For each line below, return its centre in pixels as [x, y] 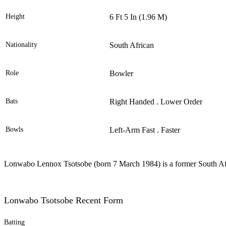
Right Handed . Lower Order [156, 102]
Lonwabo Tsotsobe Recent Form [64, 201]
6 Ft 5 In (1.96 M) [138, 17]
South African [132, 45]
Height [15, 17]
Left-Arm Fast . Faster [145, 130]
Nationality [21, 45]
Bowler [121, 74]
